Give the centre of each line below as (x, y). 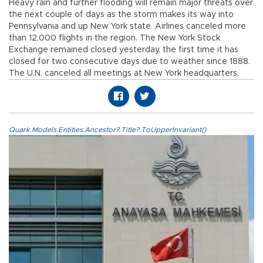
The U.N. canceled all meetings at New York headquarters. (124, 74)
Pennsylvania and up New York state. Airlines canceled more (127, 27)
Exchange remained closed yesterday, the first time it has (124, 50)
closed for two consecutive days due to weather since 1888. (129, 62)
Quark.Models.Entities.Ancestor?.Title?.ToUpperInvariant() (107, 130)
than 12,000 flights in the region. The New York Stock (114, 38)
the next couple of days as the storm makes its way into (121, 15)
